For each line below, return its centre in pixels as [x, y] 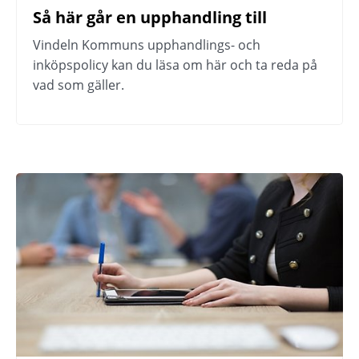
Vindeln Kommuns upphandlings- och [147, 45]
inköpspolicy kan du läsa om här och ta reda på [175, 65]
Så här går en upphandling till [150, 18]
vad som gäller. [79, 85]
